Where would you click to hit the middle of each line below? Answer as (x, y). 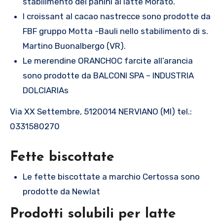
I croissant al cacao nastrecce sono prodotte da (116, 16)
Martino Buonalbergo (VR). (74, 46)
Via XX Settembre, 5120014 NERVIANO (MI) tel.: (101, 111)
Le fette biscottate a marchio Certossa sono (111, 176)
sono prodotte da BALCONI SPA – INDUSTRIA (108, 75)
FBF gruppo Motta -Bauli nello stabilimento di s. (115, 31)
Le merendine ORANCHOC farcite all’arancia (108, 60)
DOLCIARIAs (45, 90)
